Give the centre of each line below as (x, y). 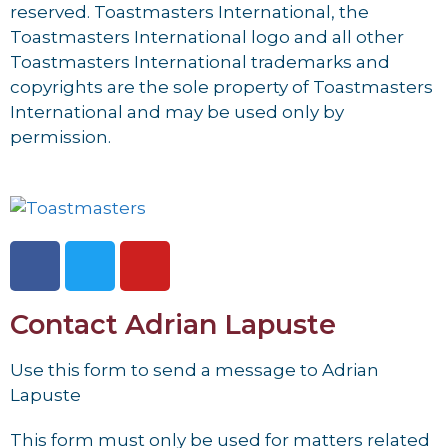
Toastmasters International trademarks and (200, 62)
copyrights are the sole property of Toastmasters (221, 87)
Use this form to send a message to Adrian (194, 369)
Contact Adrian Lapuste (173, 324)
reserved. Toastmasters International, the (189, 12)
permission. (60, 137)
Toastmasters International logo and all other (207, 37)
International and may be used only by (177, 112)
